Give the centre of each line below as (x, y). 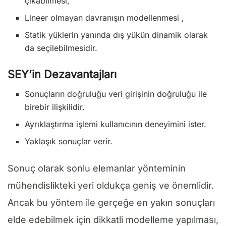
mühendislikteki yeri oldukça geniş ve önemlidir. (111, 186)
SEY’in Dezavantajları (62, 74)
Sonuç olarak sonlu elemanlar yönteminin (97, 168)
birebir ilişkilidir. (55, 107)
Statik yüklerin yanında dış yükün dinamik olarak (117, 35)
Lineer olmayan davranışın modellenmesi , (105, 18)
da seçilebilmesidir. (61, 48)
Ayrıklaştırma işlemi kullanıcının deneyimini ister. (116, 124)
